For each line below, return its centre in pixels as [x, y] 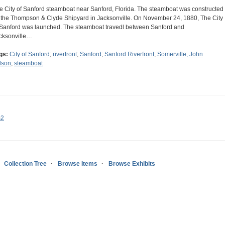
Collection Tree [25, 164]
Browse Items [78, 164]
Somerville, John [180, 54]
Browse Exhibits [132, 164]
